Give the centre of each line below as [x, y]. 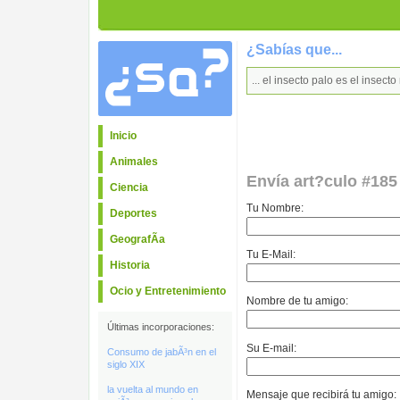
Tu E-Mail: [271, 255]
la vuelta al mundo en [153, 389]
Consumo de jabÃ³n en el [162, 352]
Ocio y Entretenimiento [168, 291]
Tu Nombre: [275, 208]
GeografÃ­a [137, 239]
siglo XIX [126, 364]
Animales [134, 162]
